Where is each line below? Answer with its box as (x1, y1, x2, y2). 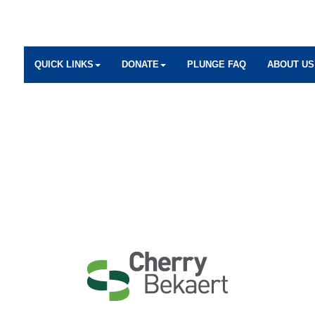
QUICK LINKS (34, 59, 94, 70)
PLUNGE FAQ (187, 59, 246, 70)
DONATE (122, 59, 159, 70)
